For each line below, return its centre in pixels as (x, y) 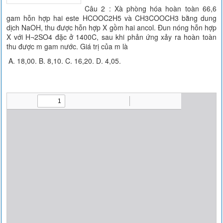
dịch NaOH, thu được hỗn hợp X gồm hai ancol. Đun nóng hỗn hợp (111, 27)
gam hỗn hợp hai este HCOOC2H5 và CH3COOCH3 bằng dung (111, 18)
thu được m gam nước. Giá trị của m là (67, 46)
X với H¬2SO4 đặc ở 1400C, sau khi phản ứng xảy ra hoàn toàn (111, 37)
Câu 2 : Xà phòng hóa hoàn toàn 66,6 (151, 8)
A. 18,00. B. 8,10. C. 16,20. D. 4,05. (64, 61)
